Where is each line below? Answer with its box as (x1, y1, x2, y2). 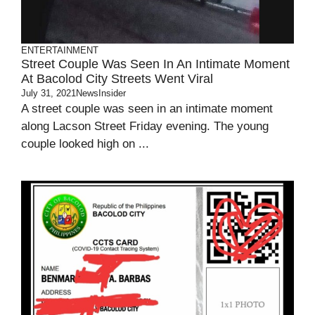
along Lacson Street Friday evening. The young (21, 120, 269, 133)
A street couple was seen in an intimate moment (21, 102, 273, 115)
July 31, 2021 (21, 88, 76, 98)
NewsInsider (76, 88, 126, 98)
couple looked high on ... (21, 137, 149, 150)
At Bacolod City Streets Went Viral (21, 72, 213, 86)
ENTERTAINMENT (21, 45, 98, 56)
